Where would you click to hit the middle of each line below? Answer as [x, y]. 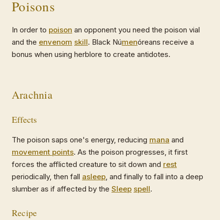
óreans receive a [166, 42]
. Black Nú [105, 42]
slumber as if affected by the [62, 189]
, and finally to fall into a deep [154, 176]
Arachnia [32, 94]
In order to [30, 29]
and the [25, 42]
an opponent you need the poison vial [136, 29]
